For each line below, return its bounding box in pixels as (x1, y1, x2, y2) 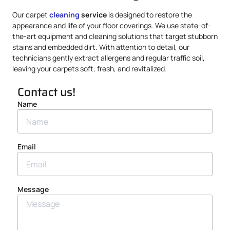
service (80, 10, 107, 20)
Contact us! (17, 83, 75, 102)
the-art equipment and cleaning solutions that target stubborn (12, 31, 218, 41)
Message (17, 184, 49, 195)
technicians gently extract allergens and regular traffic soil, (12, 53, 205, 63)
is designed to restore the (107, 10, 192, 20)
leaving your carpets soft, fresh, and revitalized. (12, 64, 167, 73)
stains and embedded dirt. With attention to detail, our (12, 42, 189, 52)
